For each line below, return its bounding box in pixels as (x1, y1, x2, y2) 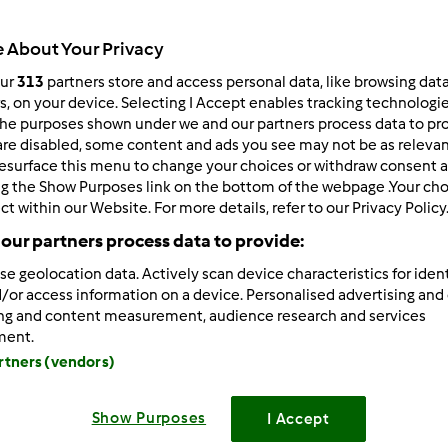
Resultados (181, 25, 309, 54)
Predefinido (257, 136, 343, 155)
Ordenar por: (240, 101, 334, 120)
